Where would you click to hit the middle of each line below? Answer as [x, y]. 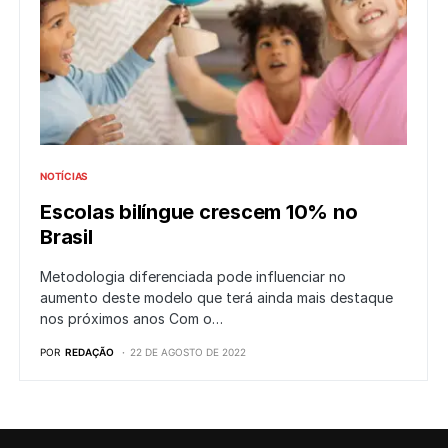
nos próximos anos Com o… [131, 319]
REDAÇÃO [89, 352]
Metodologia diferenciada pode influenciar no [193, 277]
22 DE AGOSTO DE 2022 [188, 352]
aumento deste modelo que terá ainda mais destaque [216, 298]
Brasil [66, 237]
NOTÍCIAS [64, 176]
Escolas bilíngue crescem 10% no [199, 212]
